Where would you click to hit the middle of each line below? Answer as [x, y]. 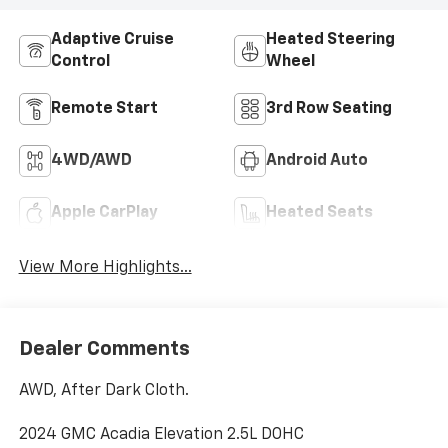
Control [80, 61]
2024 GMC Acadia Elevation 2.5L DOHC [161, 435]
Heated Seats [319, 212]
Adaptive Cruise [112, 39]
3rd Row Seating [329, 108]
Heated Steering [330, 39]
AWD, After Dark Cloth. [103, 391]
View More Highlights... [105, 267]
